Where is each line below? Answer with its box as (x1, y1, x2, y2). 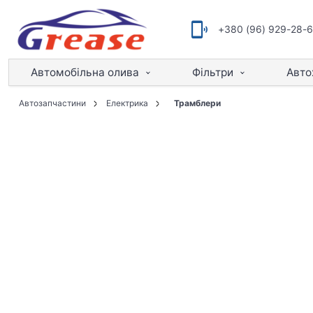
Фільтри (192, 66, 233, 79)
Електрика (105, 98, 148, 108)
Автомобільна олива (31, 66, 139, 79)
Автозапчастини (18, 98, 86, 108)
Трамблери (173, 98, 221, 108)
